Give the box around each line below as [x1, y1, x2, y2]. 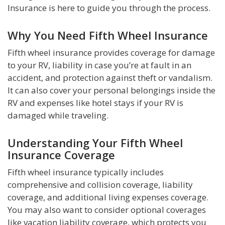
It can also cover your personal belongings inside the [8, 84, 215, 96]
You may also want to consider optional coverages [8, 204, 206, 216]
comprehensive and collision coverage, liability [8, 179, 193, 191]
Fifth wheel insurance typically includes [8, 166, 164, 178]
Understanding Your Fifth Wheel [8, 135, 183, 151]
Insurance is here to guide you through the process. [8, 2, 210, 14]
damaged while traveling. [8, 109, 108, 122]
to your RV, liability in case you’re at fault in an [8, 59, 191, 71]
